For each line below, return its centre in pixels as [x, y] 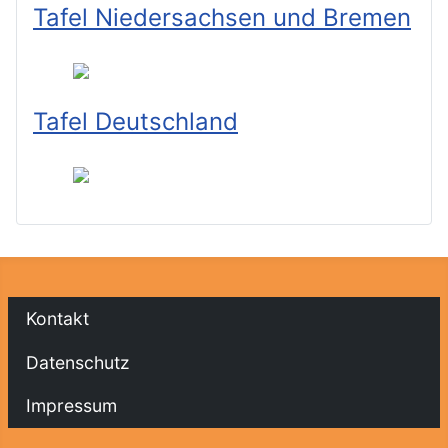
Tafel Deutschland [135, 121]
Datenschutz [77, 362]
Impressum [71, 406]
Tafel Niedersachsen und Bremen [222, 17]
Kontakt [57, 319]
